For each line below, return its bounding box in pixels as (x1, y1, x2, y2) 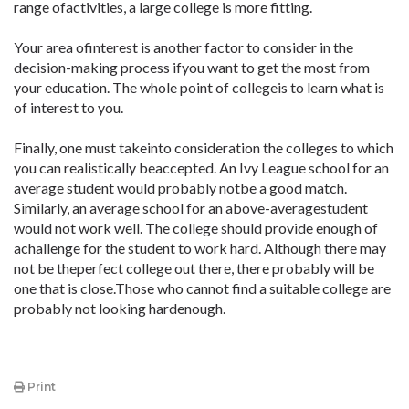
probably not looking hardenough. (14, 299, 225, 317)
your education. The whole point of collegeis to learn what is (14, 79, 384, 96)
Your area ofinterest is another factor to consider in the (14, 38, 353, 56)
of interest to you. (14, 99, 123, 116)
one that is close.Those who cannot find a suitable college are (14, 279, 391, 297)
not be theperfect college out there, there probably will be (14, 259, 374, 277)
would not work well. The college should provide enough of (14, 219, 378, 236)
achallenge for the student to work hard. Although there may (14, 239, 386, 257)
